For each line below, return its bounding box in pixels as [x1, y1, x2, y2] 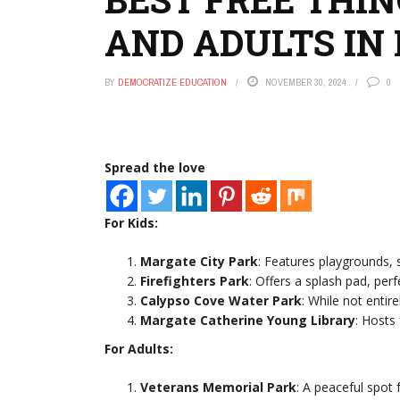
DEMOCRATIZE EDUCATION [118, 76, 227, 88]
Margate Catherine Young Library [140, 312, 355, 329]
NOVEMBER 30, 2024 [265, 76, 346, 88]
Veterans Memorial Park [140, 379, 296, 396]
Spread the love [104, 159, 205, 176]
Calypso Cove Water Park [140, 292, 302, 309]
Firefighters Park [140, 272, 249, 289]
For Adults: [104, 340, 173, 357]
